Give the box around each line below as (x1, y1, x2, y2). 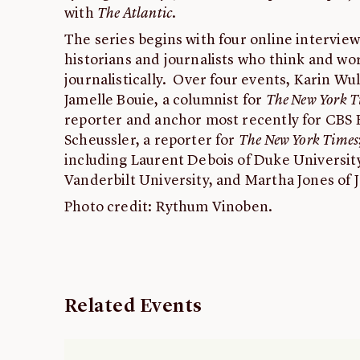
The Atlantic (96, 6, 173, 22)
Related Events (64, 297, 202, 317)
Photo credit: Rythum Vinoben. (64, 200, 273, 215)
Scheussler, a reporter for (64, 133, 239, 149)
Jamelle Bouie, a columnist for (64, 93, 266, 108)
